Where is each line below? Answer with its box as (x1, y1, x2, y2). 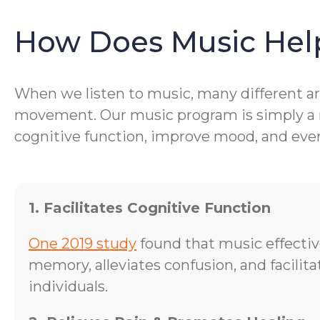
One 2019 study (29, 234, 136, 252)
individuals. (29, 277, 108, 295)
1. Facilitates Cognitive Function (29, 199, 271, 216)
